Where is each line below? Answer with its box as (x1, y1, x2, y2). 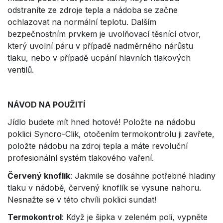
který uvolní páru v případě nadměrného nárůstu (7, 40, 193, 51)
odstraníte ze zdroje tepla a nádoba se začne (7, 4, 178, 15)
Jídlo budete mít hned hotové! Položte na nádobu (7, 117, 195, 127)
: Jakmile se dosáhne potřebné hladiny (70, 170, 216, 181)
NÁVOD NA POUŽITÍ (7, 100, 85, 110)
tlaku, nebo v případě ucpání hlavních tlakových (7, 52, 191, 63)
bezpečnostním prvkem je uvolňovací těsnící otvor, (7, 28, 201, 39)
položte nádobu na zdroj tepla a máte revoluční (7, 141, 188, 151)
